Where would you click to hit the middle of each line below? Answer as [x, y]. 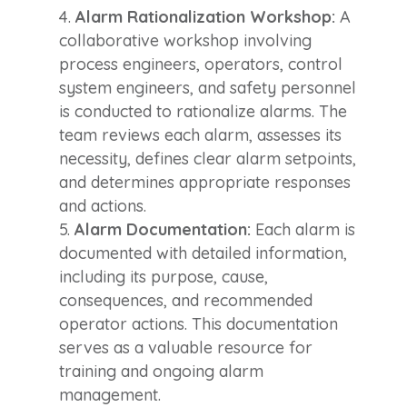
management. [109, 394]
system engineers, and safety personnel [207, 87]
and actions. [102, 205]
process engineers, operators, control [200, 64]
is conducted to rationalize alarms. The [203, 111]
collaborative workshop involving [185, 40]
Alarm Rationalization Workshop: [205, 16]
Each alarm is [303, 229]
